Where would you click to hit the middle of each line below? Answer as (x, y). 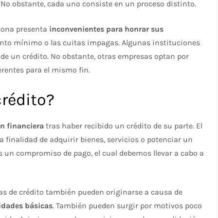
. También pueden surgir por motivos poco (127, 206)
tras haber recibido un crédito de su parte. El (123, 126)
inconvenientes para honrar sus (107, 29)
